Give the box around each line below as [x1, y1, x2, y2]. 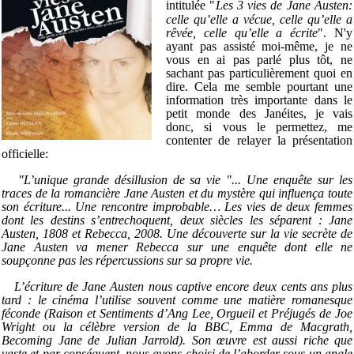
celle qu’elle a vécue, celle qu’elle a [166, 13, 352, 27]
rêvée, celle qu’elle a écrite [166, 26, 318, 40]
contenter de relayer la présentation [166, 134, 352, 148]
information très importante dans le [166, 93, 352, 107]
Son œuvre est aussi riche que [191, 333, 352, 348]
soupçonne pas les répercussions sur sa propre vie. [2, 254, 253, 268]
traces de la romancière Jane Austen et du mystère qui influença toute [2, 186, 352, 201]
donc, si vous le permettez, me [166, 120, 352, 134]
